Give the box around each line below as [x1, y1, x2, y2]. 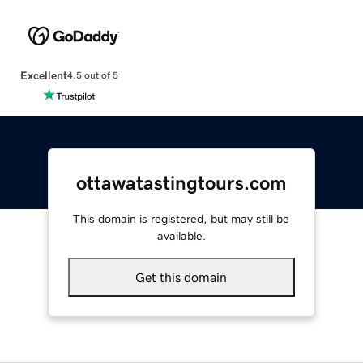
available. [156, 229, 206, 241]
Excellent [19, 69, 67, 81]
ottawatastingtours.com [75, 173, 287, 193]
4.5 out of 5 [66, 70, 118, 81]
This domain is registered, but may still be [73, 212, 290, 224]
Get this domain [135, 270, 228, 284]
